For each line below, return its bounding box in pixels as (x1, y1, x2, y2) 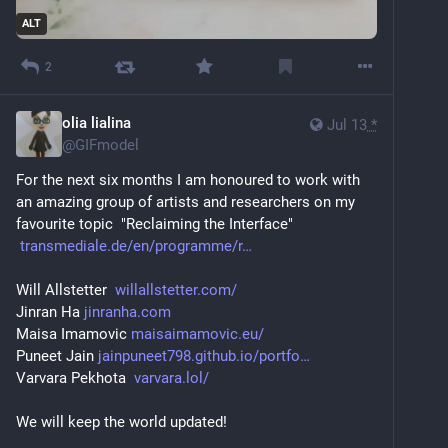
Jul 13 (327, 116, 367, 135)
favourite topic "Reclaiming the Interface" (16, 215, 293, 234)
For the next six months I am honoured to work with (16, 171, 360, 190)
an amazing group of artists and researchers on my (16, 193, 355, 212)
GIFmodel (75, 136, 139, 155)
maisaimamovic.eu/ (131, 325, 264, 344)
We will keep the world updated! (16, 413, 227, 432)
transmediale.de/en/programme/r (20, 237, 242, 256)
